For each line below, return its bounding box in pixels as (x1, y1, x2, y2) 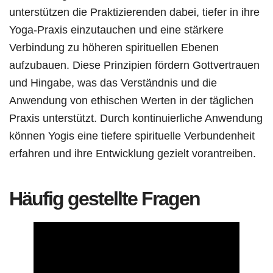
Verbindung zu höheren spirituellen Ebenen (9, 40, 219, 54)
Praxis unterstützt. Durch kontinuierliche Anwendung (9, 111, 263, 124)
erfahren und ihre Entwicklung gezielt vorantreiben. (9, 146, 256, 160)
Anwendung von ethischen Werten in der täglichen (9, 93, 253, 107)
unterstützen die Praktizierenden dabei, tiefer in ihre (9, 5, 260, 18)
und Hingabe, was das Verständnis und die (9, 76, 217, 89)
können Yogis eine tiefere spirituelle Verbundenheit (9, 129, 255, 142)
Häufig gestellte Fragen (9, 187, 200, 210)
